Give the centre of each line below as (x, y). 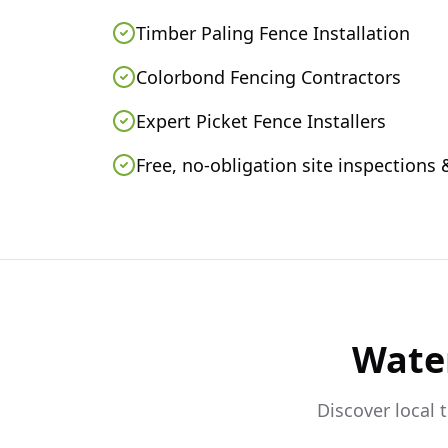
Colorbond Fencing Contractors (268, 77)
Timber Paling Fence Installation (273, 33)
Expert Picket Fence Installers (261, 121)
